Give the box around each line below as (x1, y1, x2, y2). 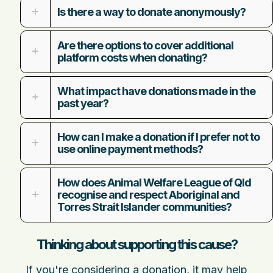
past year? (57, 96, 108, 110)
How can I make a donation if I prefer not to (57, 130, 260, 143)
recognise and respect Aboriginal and (57, 188, 239, 201)
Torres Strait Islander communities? (57, 200, 232, 213)
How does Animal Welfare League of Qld (57, 175, 251, 189)
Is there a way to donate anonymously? (57, 5, 246, 18)
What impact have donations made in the (57, 84, 255, 97)
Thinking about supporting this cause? (36, 236, 237, 252)
